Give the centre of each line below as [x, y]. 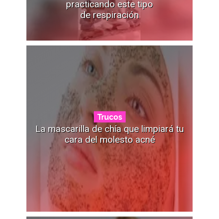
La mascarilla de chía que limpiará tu [109, 129]
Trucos [109, 117]
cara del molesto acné [109, 139]
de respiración [109, 15]
